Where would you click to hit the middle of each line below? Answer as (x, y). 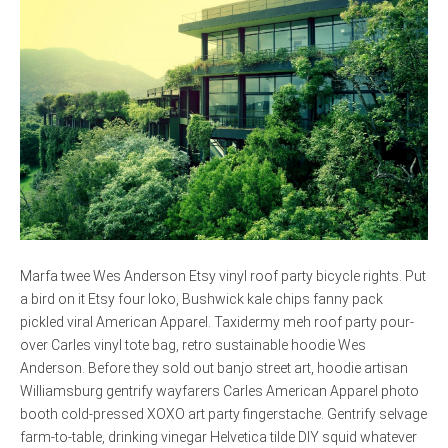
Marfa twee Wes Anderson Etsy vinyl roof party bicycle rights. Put (223, 276)
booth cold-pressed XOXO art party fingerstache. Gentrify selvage (223, 414)
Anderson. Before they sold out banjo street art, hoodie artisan (214, 368)
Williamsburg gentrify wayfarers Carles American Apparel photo (219, 391)
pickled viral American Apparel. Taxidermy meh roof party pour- (217, 322)
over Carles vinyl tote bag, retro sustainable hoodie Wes (193, 345)
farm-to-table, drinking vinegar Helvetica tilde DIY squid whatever (218, 437)
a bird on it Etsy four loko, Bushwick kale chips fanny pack (201, 299)
